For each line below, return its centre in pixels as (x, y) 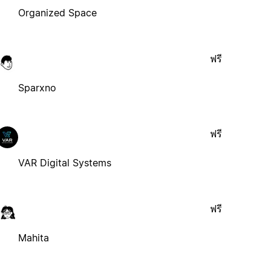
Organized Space (58, 12)
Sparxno (38, 87)
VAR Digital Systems (65, 162)
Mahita (34, 237)
